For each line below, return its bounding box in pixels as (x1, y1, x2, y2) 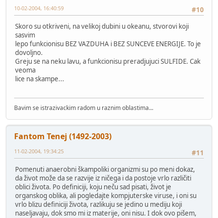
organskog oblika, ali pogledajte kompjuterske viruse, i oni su (15, 191, 197, 200)
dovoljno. (15, 48, 43, 57)
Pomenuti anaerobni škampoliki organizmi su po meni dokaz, (15, 164, 195, 174)
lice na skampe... (15, 74, 64, 84)
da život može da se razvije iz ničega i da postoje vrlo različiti (15, 173, 191, 182)
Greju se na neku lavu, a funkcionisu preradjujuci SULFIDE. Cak (15, 57, 200, 66)
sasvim (15, 31, 35, 40)
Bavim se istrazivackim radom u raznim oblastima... (14, 103, 153, 112)
